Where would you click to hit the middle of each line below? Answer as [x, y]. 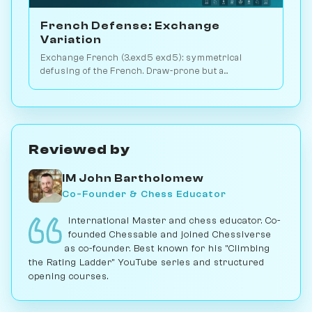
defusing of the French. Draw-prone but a [132, 71]
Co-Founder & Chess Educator [144, 194]
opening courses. [69, 276]
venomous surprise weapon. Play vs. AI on [134, 84]
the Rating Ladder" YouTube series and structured [147, 262]
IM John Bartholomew [133, 179]
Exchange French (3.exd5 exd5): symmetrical [141, 57]
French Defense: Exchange [130, 26]
